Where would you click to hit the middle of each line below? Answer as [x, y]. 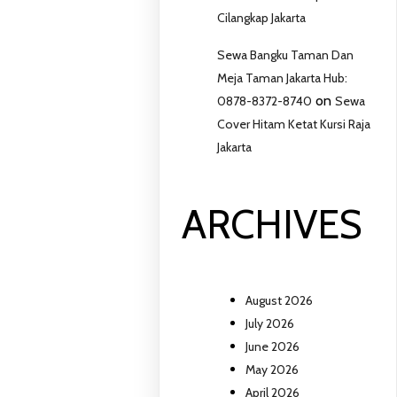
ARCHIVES [272, 224]
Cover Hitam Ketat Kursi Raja [294, 125]
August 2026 [280, 301]
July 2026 [270, 324]
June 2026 [273, 347]
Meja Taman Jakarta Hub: [283, 78]
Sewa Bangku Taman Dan [286, 55]
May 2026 [272, 370]
